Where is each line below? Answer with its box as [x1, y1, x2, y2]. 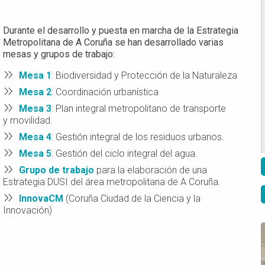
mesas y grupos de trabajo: [2, 49, 117, 60]
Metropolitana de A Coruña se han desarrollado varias [2, 37, 224, 48]
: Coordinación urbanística [51, 86, 161, 98]
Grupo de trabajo [18, 164, 94, 176]
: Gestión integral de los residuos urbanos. [51, 131, 227, 143]
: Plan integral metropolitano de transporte [51, 103, 226, 114]
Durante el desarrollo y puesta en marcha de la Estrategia [2, 25, 238, 36]
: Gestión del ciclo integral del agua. [51, 148, 198, 159]
